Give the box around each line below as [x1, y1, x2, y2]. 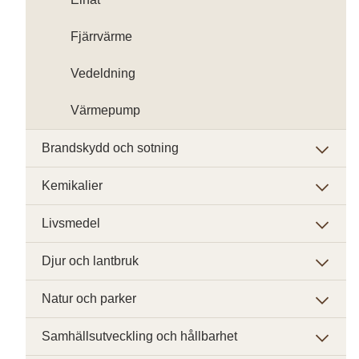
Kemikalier [42, 179, 103, 192]
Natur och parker [42, 292, 136, 305]
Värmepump [71, 103, 140, 117]
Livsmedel [42, 216, 100, 230]
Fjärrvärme [71, 30, 132, 43]
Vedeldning [71, 67, 135, 80]
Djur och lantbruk [42, 254, 139, 268]
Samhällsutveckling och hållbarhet [42, 329, 237, 343]
